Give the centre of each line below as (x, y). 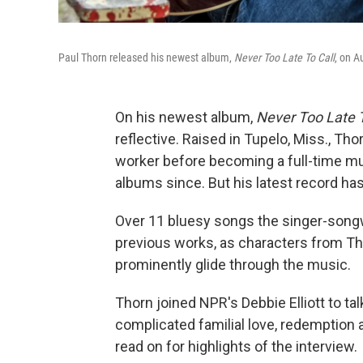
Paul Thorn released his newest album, (146, 58)
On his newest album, (186, 117)
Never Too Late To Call (284, 58)
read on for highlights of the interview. (236, 346)
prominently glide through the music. (233, 265)
